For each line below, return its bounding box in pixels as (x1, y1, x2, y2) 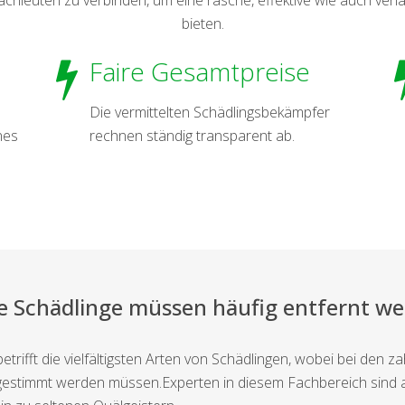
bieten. (181, 13, 224, 33)
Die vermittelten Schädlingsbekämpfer (89, 101, 330, 122)
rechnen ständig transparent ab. (89, 125, 295, 146)
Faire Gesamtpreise (89, 53, 310, 89)
